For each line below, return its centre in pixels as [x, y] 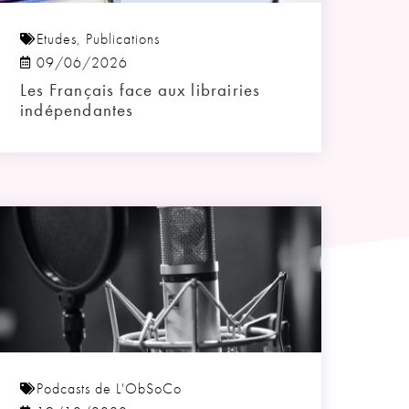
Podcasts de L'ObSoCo [109, 389]
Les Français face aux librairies [141, 90]
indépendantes [77, 110]
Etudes [57, 39]
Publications [123, 39]
